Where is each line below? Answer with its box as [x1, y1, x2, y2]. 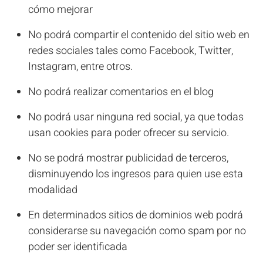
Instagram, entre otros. [28, 59, 133, 75]
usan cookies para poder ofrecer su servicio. [28, 125, 229, 141]
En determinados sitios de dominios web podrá [28, 207, 243, 223]
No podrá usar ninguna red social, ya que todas [28, 109, 244, 125]
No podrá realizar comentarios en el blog [28, 84, 214, 100]
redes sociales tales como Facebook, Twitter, [28, 43, 233, 59]
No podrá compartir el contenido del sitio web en [28, 27, 249, 43]
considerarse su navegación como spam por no [28, 223, 246, 239]
